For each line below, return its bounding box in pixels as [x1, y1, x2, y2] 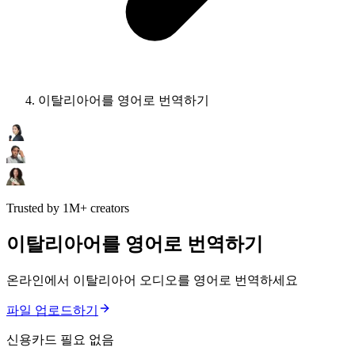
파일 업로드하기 [6, 303, 98, 318]
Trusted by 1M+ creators [6, 201, 129, 216]
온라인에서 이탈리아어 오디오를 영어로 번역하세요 [6, 273, 298, 288]
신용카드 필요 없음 [6, 333, 114, 347]
